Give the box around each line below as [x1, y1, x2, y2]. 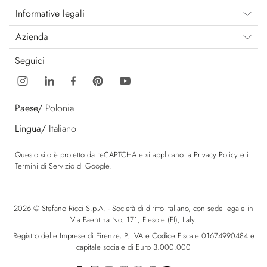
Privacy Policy [194, 149, 238, 160]
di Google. [74, 160, 111, 172]
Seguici [15, 54, 45, 67]
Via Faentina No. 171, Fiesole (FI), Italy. [70, 214, 197, 226]
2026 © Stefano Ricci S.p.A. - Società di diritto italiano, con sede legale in [14, 203, 253, 215]
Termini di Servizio [15, 160, 74, 172]
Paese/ [15, 101, 42, 115]
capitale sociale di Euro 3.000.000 [76, 241, 191, 253]
